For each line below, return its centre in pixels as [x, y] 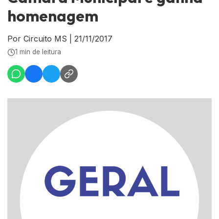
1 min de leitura [38, 52]
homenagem [53, 16]
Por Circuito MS [37, 39]
